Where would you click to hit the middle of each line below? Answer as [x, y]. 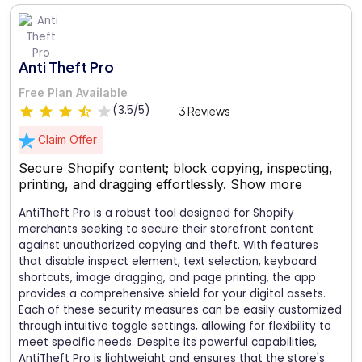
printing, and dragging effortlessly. [124, 184]
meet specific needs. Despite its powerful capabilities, [168, 342]
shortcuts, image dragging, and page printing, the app [167, 277]
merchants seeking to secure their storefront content [166, 229]
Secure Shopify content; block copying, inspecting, [176, 168]
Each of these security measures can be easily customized [180, 309]
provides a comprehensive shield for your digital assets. [172, 293]
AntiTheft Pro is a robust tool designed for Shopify [156, 213]
